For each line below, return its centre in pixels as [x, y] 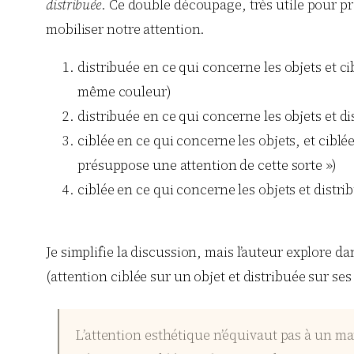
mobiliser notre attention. [126, 29]
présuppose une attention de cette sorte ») [207, 166]
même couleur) [124, 92]
